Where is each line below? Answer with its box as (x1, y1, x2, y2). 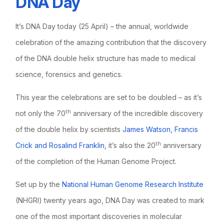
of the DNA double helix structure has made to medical (15, 53, 196, 62)
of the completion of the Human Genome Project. (15, 156, 177, 165)
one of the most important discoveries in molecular (15, 211, 182, 220)
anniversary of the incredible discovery (71, 108, 203, 117)
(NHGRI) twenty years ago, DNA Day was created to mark (15, 195, 205, 204)
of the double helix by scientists (15, 124, 123, 133)
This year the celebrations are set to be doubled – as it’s (15, 92, 202, 101)
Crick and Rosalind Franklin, (15, 140, 107, 149)
